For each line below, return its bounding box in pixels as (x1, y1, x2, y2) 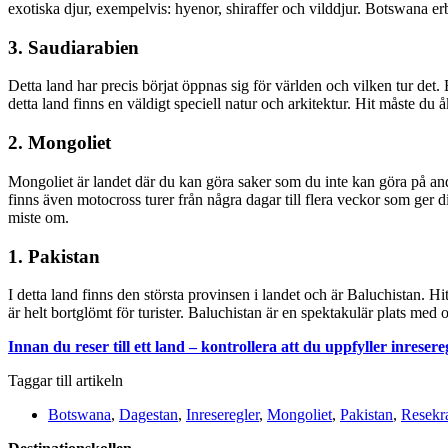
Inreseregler (186, 406, 259, 424)
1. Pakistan (8, 245, 100, 267)
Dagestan (119, 406, 178, 424)
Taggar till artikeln (8, 372, 123, 390)
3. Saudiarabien (8, 36, 139, 58)
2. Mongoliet (8, 132, 111, 154)
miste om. (8, 208, 69, 226)
